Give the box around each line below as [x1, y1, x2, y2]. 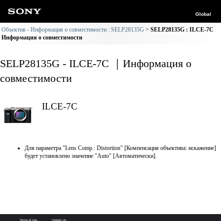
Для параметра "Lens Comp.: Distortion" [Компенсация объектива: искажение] [25, 145, 216, 151]
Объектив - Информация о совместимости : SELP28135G [1, 26, 144, 33]
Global [195, 11, 211, 17]
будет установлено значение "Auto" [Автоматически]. [25, 152, 157, 159]
